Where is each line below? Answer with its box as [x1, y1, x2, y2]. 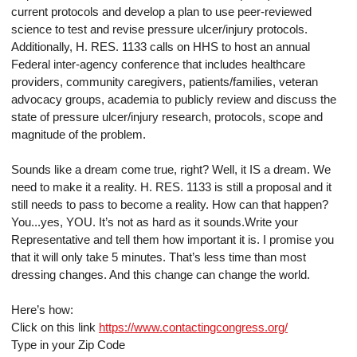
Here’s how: [11, 303, 73, 317]
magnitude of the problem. [11, 127, 146, 142]
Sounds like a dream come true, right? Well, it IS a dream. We [11, 163, 331, 177]
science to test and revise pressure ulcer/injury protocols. [11, 22, 308, 37]
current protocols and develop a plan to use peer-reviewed [11, 5, 312, 19]
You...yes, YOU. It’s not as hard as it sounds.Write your [11, 215, 298, 229]
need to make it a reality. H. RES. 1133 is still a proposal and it [11, 180, 331, 194]
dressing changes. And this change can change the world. [11, 268, 310, 282]
